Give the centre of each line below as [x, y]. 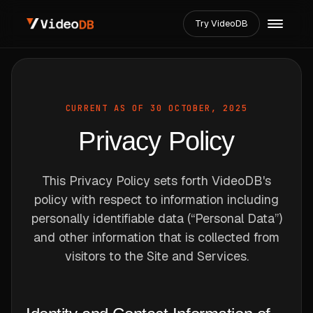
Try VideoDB [221, 23]
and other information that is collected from [156, 237]
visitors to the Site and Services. [156, 256]
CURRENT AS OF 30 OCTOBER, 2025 [156, 108]
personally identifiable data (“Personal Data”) [156, 218]
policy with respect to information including [156, 199]
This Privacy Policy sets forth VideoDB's [156, 181]
